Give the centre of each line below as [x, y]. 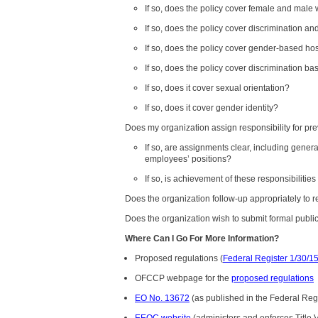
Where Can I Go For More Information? [202, 238]
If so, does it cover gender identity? [212, 108]
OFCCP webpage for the [183, 278]
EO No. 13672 [162, 298]
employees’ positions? [188, 159]
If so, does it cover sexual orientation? [217, 88]
